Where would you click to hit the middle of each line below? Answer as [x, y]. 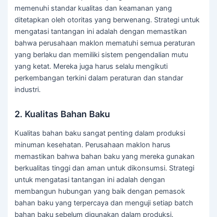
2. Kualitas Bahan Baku [62, 114]
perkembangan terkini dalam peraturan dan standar [99, 78]
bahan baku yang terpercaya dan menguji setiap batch [104, 203]
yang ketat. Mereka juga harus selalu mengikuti [91, 66]
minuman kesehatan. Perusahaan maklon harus [93, 145]
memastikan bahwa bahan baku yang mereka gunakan [105, 156]
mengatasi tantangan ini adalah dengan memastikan [101, 31]
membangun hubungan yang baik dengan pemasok [100, 191]
